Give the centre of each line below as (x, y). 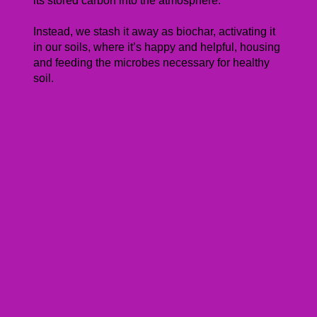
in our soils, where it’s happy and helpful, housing (157, 47)
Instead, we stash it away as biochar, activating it (155, 31)
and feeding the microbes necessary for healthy (152, 62)
